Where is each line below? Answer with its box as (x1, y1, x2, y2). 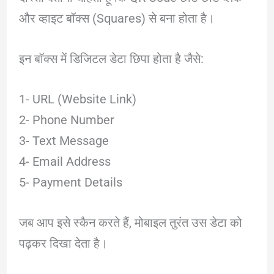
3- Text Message (18, 133, 109, 148)
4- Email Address (18, 154, 111, 169)
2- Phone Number (18, 112, 114, 127)
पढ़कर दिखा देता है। (18, 235, 108, 251)
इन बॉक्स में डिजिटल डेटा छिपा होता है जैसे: (18, 51, 204, 66)
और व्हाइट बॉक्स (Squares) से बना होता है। (18, 10, 215, 26)
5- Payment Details (18, 174, 122, 190)
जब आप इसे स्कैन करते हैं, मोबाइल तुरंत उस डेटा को (18, 215, 242, 230)
